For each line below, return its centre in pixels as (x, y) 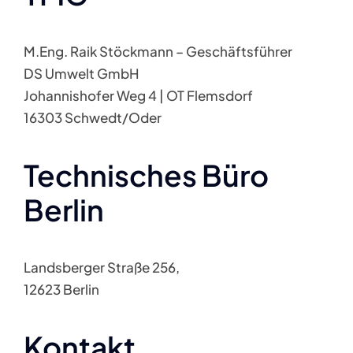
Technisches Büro (146, 175)
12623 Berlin (61, 289)
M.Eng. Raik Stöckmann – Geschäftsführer (158, 51)
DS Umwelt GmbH (81, 73)
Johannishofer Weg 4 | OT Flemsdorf (138, 95)
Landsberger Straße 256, (101, 267)
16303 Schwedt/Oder (92, 117)
